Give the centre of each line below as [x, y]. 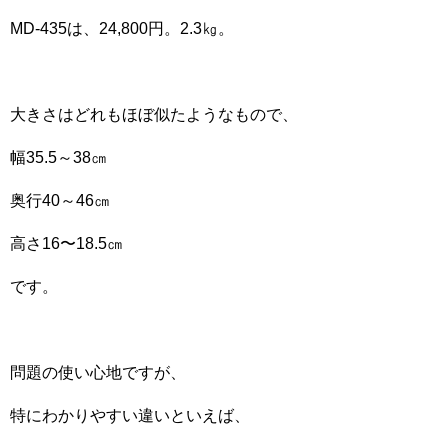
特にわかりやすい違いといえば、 [130, 415]
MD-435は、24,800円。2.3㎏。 [122, 28]
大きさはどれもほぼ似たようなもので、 [154, 114]
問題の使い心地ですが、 [98, 372]
